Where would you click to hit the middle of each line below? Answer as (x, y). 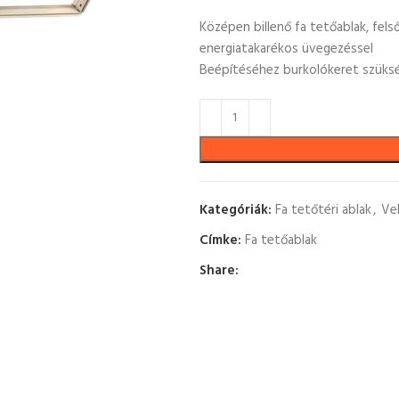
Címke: (220, 240)
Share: (219, 271)
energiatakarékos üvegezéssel (286, 49)
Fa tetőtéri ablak (323, 210)
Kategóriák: (235, 210)
